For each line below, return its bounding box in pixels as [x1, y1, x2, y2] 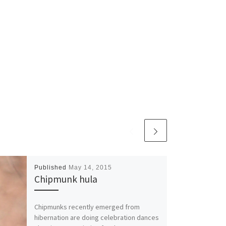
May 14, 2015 [68, 164, 112, 172]
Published [34, 164, 69, 172]
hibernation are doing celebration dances [34, 212, 159, 222]
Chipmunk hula [34, 173, 97, 186]
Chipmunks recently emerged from [34, 202, 140, 211]
